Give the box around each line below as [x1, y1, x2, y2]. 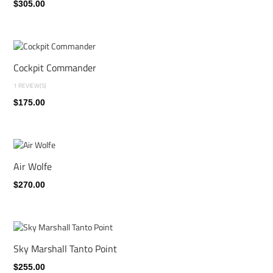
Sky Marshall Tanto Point [13, 240, 117, 256]
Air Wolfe [13, 158, 52, 174]
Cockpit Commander [13, 59, 96, 75]
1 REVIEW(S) [13, 80, 46, 90]
